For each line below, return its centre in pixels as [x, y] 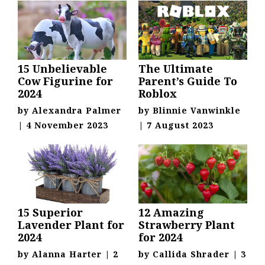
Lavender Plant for [71, 225]
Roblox [158, 94]
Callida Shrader [191, 254]
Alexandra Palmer [77, 111]
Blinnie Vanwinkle [197, 111]
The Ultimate [176, 69]
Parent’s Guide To [188, 81]
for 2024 [160, 237]
